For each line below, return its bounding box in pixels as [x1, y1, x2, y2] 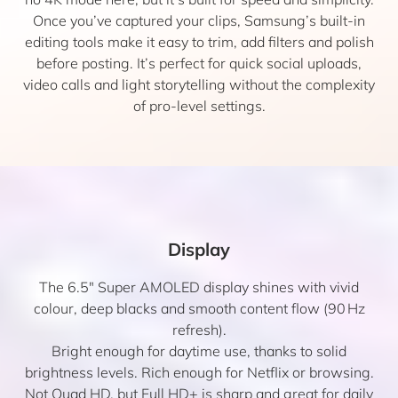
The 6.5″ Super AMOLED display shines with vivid [39, 278, 359, 296]
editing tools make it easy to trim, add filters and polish [24, 33, 374, 51]
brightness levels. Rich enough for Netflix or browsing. [24, 363, 374, 381]
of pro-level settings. [132, 97, 266, 115]
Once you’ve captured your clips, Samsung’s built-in [33, 12, 365, 29]
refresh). [171, 321, 227, 338]
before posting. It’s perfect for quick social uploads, [36, 54, 362, 72]
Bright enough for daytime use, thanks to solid [52, 342, 346, 360]
